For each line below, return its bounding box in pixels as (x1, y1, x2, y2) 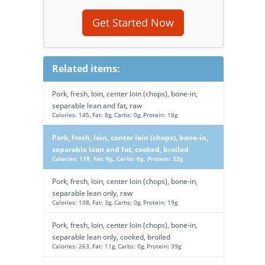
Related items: (51, 62, 120, 75)
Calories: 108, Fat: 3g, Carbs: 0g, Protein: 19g (51, 198, 177, 206)
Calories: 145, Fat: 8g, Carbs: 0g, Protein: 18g (51, 111, 177, 119)
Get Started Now (92, 15, 174, 30)
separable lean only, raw (51, 188, 132, 198)
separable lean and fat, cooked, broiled (51, 144, 189, 154)
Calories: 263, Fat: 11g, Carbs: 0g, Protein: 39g (51, 242, 181, 250)
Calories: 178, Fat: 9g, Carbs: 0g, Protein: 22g (51, 154, 183, 163)
